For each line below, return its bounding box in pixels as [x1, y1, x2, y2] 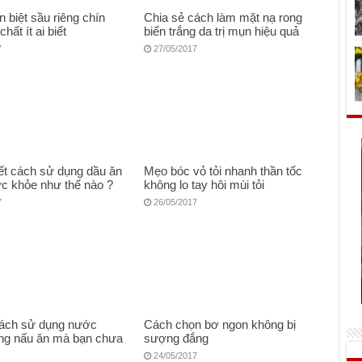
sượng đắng [144, 331, 209, 346]
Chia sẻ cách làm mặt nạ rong [144, 11, 303, 25]
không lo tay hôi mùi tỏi [144, 178, 265, 192]
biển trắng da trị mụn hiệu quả [144, 24, 300, 39]
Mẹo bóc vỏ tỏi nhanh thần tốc [144, 164, 303, 179]
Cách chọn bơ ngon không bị [144, 318, 297, 332]
